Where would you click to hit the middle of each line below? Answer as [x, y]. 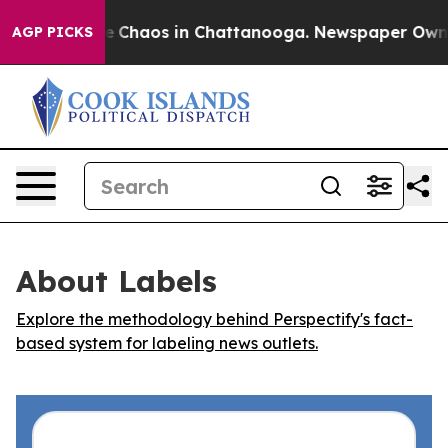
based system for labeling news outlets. [167, 343]
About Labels [116, 281]
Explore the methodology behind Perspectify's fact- [214, 319]
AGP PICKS [52, 32]
